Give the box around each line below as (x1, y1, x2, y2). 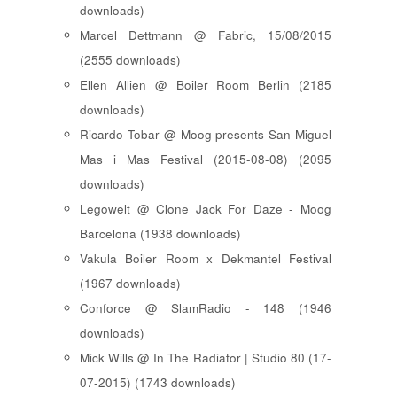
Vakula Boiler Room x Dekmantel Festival (80, 249, 331, 267)
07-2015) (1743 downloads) (80, 373, 236, 391)
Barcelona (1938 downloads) (80, 224, 241, 242)
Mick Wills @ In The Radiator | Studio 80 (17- (80, 348, 331, 366)
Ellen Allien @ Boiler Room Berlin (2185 (80, 75, 331, 93)
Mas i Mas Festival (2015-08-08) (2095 (80, 150, 331, 167)
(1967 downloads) (80, 274, 181, 292)
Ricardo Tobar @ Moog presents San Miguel (80, 125, 331, 143)
